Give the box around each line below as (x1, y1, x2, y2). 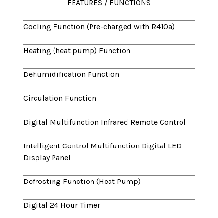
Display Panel (23, 153, 71, 163)
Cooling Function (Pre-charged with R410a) (23, 22, 175, 32)
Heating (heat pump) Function (23, 46, 130, 55)
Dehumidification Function (23, 70, 119, 79)
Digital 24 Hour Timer (23, 200, 100, 210)
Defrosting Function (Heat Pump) (23, 177, 141, 186)
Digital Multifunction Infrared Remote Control (23, 117, 186, 127)
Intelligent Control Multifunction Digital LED (23, 141, 182, 151)
